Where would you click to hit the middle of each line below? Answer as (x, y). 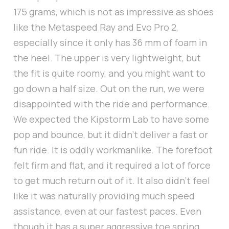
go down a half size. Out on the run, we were (109, 89)
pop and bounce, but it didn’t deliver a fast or (111, 135)
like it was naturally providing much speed (104, 196)
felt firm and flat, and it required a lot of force (112, 165)
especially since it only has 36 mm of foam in (110, 43)
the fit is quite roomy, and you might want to (109, 73)
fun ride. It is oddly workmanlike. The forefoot (113, 150)
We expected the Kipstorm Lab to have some (111, 119)
